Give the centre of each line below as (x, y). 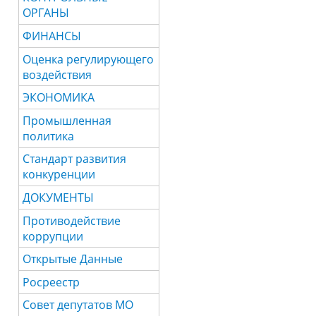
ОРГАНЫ (46, 13)
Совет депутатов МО (78, 305)
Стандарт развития (75, 159)
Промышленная (67, 120)
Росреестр (51, 282)
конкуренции (59, 175)
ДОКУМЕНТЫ (59, 197)
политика (49, 136)
